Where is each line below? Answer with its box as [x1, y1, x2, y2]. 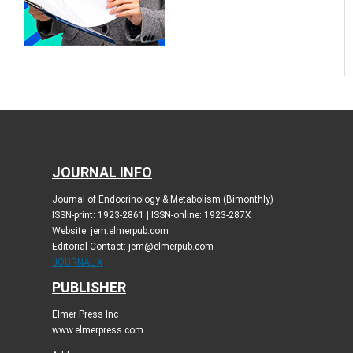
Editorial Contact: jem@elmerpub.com [51, 240, 214, 252]
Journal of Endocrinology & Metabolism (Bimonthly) [51, 193, 273, 205]
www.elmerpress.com [51, 324, 143, 336]
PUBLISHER [51, 278, 126, 295]
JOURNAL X [51, 256, 103, 268]
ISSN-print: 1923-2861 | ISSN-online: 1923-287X [51, 209, 251, 221]
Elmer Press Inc [51, 308, 118, 320]
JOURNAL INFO [51, 163, 152, 180]
